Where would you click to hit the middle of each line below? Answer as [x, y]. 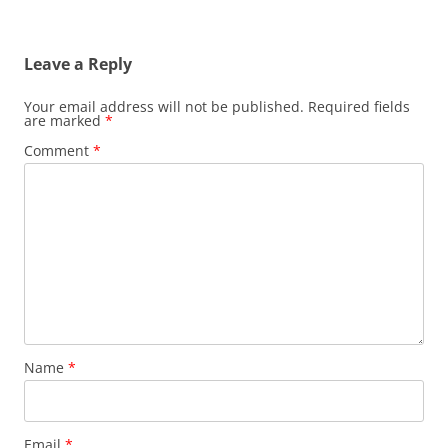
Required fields [359, 106]
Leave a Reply [78, 64]
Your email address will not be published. [164, 106]
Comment [58, 150]
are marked [64, 120]
